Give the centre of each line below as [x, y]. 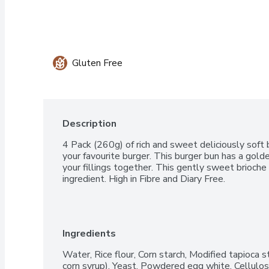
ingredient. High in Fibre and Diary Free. [144, 179]
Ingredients [89, 233]
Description [89, 123]
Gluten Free [97, 63]
